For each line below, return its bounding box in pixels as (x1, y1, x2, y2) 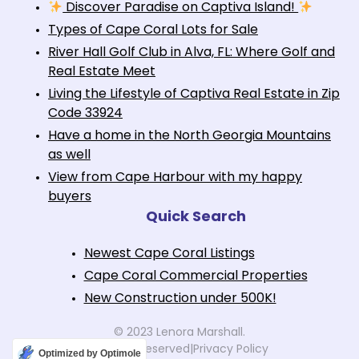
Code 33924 (48, 107, 123, 120)
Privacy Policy (192, 343, 268, 356)
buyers (48, 190, 91, 204)
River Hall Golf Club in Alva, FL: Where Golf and (48, 46, 335, 59)
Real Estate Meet (48, 65, 155, 79)
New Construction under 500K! (83, 292, 276, 305)
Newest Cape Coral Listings (83, 247, 255, 260)
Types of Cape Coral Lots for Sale (48, 23, 258, 37)
